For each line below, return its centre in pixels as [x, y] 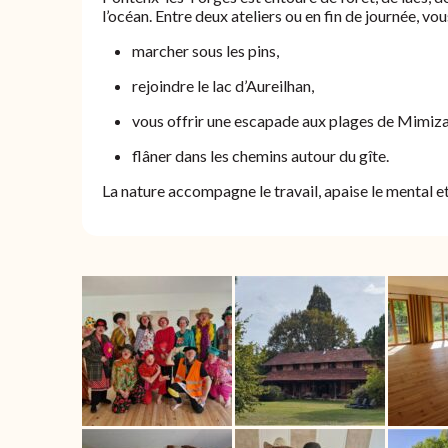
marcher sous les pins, [205, 50]
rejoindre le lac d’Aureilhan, [223, 85]
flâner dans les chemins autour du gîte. [260, 155]
